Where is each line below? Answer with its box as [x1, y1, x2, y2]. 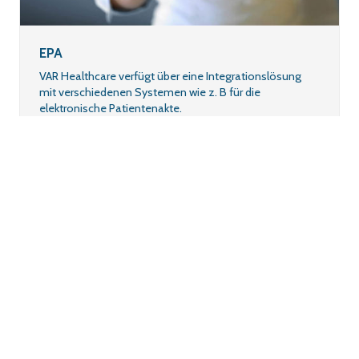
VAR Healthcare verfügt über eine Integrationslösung [39, 69, 301, 84]
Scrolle [327, 133, 357, 146]
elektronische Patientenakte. [39, 101, 184, 116]
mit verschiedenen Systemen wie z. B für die [39, 85, 260, 100]
